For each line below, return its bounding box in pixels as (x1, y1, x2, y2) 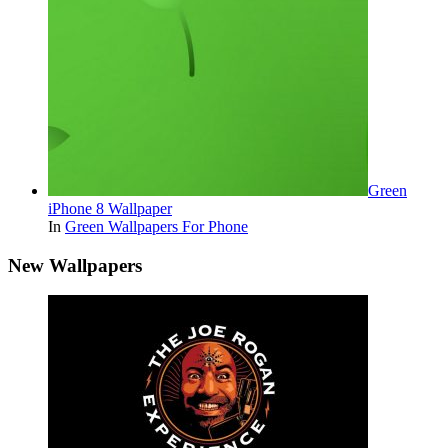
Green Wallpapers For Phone (65, 217, 248, 235)
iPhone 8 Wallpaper (48, 199, 172, 217)
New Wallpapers (8, 254, 142, 276)
